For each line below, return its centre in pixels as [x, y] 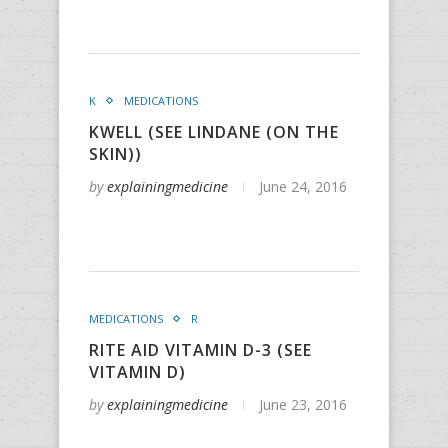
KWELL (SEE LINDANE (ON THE [214, 132]
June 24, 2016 [303, 186]
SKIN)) [115, 154]
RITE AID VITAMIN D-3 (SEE [200, 350]
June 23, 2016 [303, 404]
